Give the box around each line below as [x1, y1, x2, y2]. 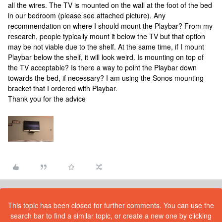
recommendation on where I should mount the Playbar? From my [8, 21, 213, 31]
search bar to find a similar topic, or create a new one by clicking [10, 210, 212, 221]
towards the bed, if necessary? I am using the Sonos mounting [8, 73, 204, 83]
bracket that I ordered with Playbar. [8, 83, 117, 93]
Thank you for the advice [8, 94, 86, 104]
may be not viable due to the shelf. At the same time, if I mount [8, 42, 204, 52]
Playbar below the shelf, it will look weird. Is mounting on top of [8, 52, 204, 62]
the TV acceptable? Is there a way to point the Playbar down [8, 62, 197, 72]
